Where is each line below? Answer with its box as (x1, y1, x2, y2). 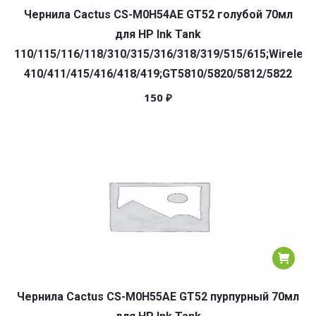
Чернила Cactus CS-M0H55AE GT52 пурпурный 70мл (17, 290, 299, 303)
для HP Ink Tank (115, 28, 201, 41)
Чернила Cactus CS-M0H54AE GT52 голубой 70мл (23, 8, 293, 21)
